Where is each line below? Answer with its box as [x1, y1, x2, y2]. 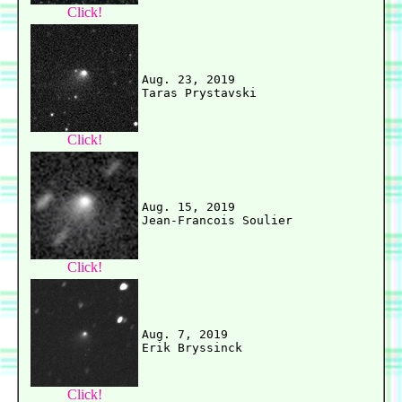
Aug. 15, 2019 [142, 200, 235, 214]
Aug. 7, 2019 [142, 328, 228, 342]
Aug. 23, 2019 [142, 73, 235, 87]
